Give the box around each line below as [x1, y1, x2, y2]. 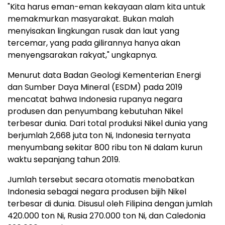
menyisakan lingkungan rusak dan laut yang [8, 25, 179, 37]
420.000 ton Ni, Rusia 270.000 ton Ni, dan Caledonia [8, 210, 205, 221]
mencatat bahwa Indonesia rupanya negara [8, 93, 182, 105]
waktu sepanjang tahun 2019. [8, 154, 120, 165]
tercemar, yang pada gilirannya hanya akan [8, 37, 180, 49]
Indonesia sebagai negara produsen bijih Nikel [8, 186, 186, 197]
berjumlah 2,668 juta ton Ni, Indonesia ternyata [8, 130, 190, 141]
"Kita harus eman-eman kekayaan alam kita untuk [8, 1, 205, 13]
